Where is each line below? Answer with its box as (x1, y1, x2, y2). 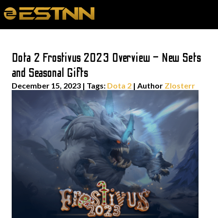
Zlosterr (164, 81, 195, 90)
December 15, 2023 (12, 81, 81, 90)
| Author (131, 81, 164, 90)
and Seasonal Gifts (12, 66, 89, 80)
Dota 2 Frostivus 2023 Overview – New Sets (12, 51, 201, 65)
